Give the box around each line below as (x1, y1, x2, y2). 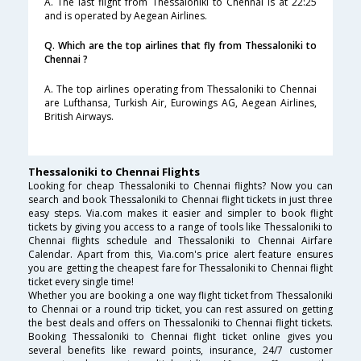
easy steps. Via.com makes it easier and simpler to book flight (28, 206, 333, 221)
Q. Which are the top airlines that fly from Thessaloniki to (44, 39, 317, 53)
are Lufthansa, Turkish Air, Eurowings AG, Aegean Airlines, (44, 96, 317, 110)
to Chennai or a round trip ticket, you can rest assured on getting (28, 302, 333, 317)
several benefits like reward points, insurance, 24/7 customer (28, 343, 333, 358)
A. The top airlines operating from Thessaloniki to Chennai (44, 82, 317, 97)
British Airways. (44, 110, 114, 124)
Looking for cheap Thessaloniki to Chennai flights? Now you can (28, 179, 333, 193)
